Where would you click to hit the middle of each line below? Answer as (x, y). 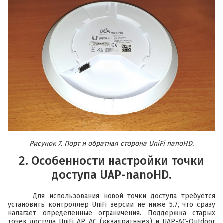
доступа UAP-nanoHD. (111, 174)
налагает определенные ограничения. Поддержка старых (111, 213)
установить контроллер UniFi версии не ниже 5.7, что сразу (111, 204)
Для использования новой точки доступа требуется (124, 196)
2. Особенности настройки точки (111, 161)
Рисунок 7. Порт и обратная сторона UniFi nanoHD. (111, 143)
